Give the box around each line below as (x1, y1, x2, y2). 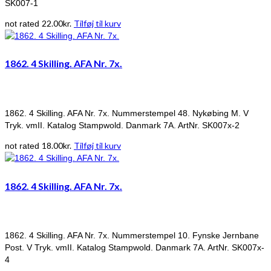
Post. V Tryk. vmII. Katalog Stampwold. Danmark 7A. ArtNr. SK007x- (5, 243, 264, 253)
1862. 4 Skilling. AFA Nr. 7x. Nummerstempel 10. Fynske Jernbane (5, 230, 259, 241)
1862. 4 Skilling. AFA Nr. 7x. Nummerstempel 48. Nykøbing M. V (5, 108, 249, 118)
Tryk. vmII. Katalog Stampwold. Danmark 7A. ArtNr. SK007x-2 (5, 120, 240, 130)
